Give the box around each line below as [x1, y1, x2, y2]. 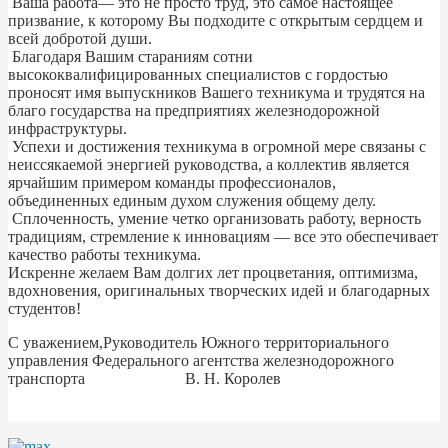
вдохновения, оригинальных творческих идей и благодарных [8, 281, 430, 299]
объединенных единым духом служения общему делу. [8, 191, 376, 209]
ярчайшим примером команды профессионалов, [8, 173, 336, 191]
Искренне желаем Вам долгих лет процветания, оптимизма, [8, 263, 418, 281]
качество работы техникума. [8, 245, 201, 263]
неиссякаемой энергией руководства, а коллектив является [8, 155, 409, 173]
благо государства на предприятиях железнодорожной [8, 101, 380, 119]
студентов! [8, 299, 81, 317]
